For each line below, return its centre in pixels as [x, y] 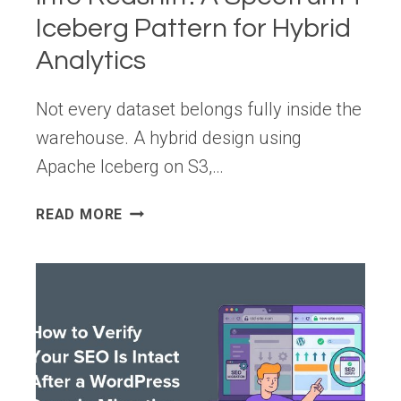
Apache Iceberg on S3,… [130, 166]
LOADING [155, 231]
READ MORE [80, 214]
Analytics [91, 60]
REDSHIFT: [161, 298]
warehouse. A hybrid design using [169, 137]
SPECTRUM [164, 343]
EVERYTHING [169, 253]
